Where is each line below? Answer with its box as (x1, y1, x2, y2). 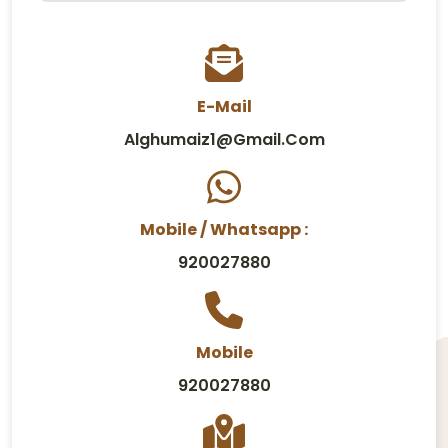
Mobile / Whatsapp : (140, 217, 308, 241)
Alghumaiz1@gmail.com (123, 127, 325, 151)
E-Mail (196, 94, 252, 118)
